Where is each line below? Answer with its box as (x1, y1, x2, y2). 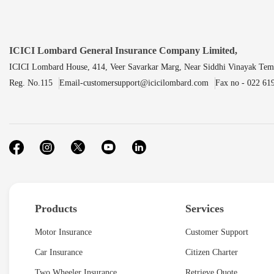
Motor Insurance (35, 228, 92, 237)
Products (35, 202, 77, 215)
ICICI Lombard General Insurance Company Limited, (9, 45, 237, 56)
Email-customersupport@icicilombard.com (59, 78, 209, 88)
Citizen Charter (185, 248, 238, 257)
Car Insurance (35, 248, 83, 257)
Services (185, 202, 224, 215)
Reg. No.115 (9, 78, 53, 88)
